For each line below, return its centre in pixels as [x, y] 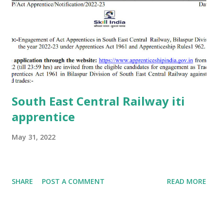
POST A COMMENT [73, 181]
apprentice [43, 116]
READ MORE [187, 181]
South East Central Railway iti [98, 101]
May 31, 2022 [34, 137]
